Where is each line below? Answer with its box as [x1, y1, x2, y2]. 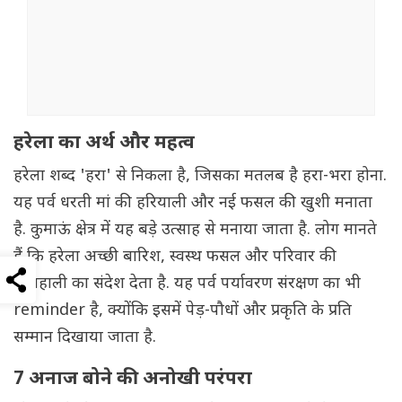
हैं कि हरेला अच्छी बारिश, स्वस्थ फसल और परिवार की [13, 247, 336, 268]
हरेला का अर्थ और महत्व [13, 131, 204, 157]
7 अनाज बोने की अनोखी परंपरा [13, 367, 261, 393]
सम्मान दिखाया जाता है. [13, 328, 156, 349]
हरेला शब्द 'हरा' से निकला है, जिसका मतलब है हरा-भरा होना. [13, 166, 387, 188]
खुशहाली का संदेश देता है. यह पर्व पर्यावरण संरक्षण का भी [13, 274, 361, 295]
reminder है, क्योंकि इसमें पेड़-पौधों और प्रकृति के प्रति [13, 301, 352, 322]
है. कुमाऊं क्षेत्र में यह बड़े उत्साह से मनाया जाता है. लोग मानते [13, 220, 377, 241]
